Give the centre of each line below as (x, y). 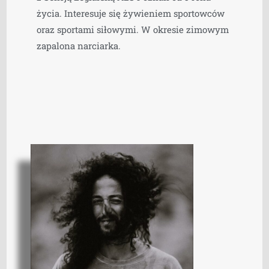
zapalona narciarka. (79, 45)
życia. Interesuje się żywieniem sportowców (131, 13)
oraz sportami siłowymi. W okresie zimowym (133, 29)
